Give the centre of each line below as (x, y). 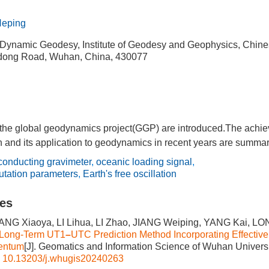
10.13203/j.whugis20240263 (63, 258)
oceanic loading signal (144, 162)
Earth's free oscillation (130, 174)
